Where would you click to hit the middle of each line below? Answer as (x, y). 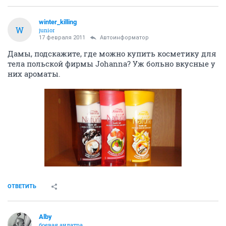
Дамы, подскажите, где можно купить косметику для (112, 54)
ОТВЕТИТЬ (22, 186)
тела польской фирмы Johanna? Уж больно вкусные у (111, 64)
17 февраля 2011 (62, 38)
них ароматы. (34, 74)
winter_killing (58, 22)
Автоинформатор (124, 38)
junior (47, 30)
